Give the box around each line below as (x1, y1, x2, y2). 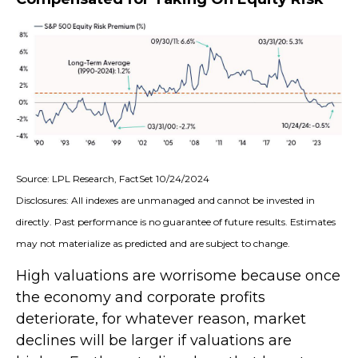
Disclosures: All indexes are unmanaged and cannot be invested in (16, 194, 315, 207)
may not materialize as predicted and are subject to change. (16, 237, 290, 250)
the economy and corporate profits (16, 288, 265, 307)
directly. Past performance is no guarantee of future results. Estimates (16, 216, 336, 229)
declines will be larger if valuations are (16, 332, 292, 350)
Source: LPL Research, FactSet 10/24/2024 (16, 173, 209, 185)
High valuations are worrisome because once (16, 267, 340, 285)
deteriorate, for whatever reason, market (16, 310, 306, 328)
